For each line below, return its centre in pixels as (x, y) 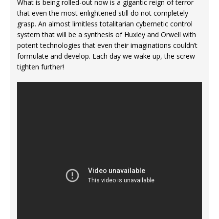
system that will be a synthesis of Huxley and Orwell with (107, 35)
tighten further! (41, 67)
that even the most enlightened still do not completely (103, 13)
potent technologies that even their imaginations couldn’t (107, 45)
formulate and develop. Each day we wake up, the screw (106, 56)
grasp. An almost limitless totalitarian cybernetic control (105, 24)
